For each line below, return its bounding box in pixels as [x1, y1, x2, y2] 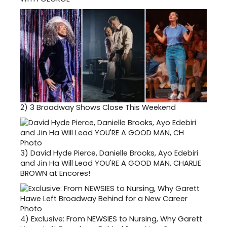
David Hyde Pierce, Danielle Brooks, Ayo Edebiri [30, 147, 198, 158]
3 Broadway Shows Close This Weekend [30, 102, 176, 112]
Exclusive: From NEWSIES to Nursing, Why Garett [31, 213, 202, 224]
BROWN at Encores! [20, 168, 90, 178]
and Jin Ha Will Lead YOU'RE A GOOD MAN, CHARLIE [20, 158, 201, 168]
